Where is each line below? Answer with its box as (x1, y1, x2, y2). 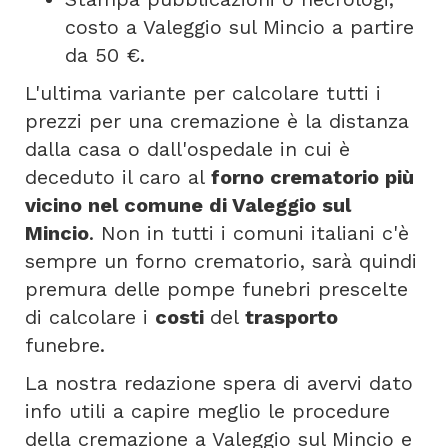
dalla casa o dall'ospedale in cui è (25, 137, 350, 161)
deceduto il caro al (25, 165, 211, 189)
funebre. (25, 333, 105, 357)
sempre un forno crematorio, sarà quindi (25, 249, 417, 273)
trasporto (245, 305, 338, 329)
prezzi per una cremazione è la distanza (25, 109, 409, 133)
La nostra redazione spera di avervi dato (25, 371, 413, 395)
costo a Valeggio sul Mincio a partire (65, 15, 414, 39)
